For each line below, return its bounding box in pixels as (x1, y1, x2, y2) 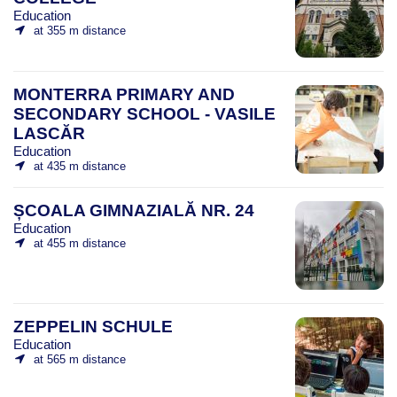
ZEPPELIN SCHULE (13, 316, 173, 336)
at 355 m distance (33, 23, 126, 37)
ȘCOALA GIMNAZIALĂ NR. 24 (13, 200, 254, 220)
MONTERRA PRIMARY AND (13, 84, 235, 104)
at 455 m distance (33, 236, 126, 250)
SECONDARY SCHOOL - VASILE (13, 104, 276, 123)
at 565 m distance (33, 352, 126, 366)
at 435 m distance (33, 159, 126, 173)
